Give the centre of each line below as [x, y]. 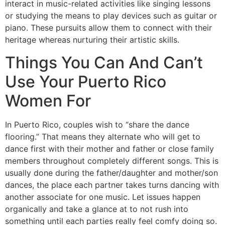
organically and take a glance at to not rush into [97, 209]
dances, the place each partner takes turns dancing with [112, 185]
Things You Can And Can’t [104, 62]
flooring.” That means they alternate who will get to [103, 136]
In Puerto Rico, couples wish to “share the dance [97, 124]
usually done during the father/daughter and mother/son [111, 173]
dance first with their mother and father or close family [109, 148]
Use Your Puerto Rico [86, 81]
